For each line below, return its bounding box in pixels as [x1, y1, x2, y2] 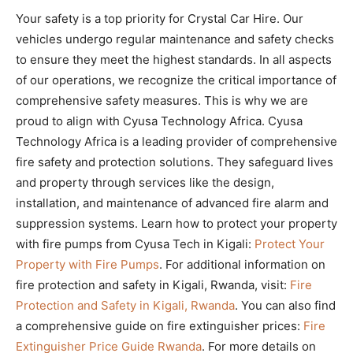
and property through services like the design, [16, 175, 274, 191]
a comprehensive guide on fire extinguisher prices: [16, 318, 303, 334]
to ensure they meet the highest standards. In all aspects [16, 52, 332, 68]
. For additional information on [159, 257, 325, 273]
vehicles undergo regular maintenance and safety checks [16, 32, 334, 47]
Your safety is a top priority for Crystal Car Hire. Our [16, 11, 303, 27]
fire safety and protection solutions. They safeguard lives [16, 154, 333, 170]
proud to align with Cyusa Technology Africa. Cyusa [16, 113, 303, 129]
